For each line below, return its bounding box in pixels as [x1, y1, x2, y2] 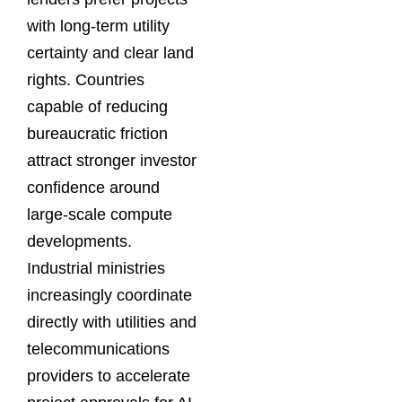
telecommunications [27, 339, 170, 358]
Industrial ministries [27, 258, 165, 277]
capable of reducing [27, 97, 168, 116]
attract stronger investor [27, 151, 197, 170]
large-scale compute [27, 205, 172, 223]
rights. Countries [27, 70, 144, 89]
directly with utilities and [27, 312, 197, 331]
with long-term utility [27, 16, 170, 35]
